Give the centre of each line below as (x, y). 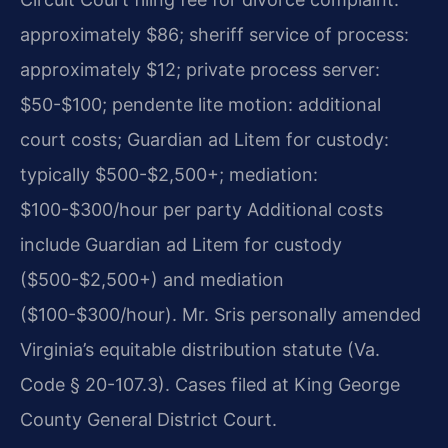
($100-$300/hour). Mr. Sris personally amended (220, 314)
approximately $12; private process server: (200, 69)
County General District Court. (148, 419)
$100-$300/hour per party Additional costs (201, 209)
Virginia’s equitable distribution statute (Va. (200, 349)
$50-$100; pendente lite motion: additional (200, 104)
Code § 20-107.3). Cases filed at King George (210, 384)
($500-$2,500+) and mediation (152, 279)
